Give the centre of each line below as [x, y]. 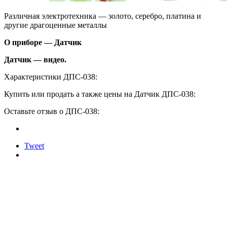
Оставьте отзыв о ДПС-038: [52, 111]
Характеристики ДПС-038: [51, 77]
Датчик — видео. [35, 59]
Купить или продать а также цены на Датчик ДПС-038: [100, 94]
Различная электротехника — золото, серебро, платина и [103, 16]
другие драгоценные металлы [55, 25]
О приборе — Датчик [43, 42]
